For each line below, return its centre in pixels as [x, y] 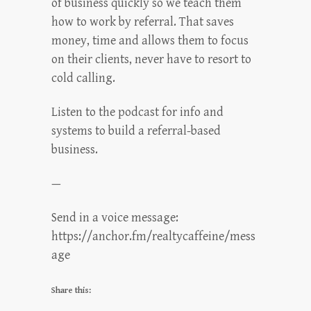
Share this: [71, 290]
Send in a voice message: [115, 217]
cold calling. [83, 78]
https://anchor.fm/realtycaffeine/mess [153, 236]
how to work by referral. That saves [143, 22]
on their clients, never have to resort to [151, 59]
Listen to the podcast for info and [137, 112]
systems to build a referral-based [136, 131]
